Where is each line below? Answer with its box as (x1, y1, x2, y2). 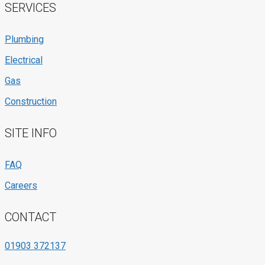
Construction (5, 96, 57, 108)
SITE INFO (5, 126, 57, 141)
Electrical (5, 54, 43, 66)
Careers (5, 180, 37, 192)
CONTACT (5, 210, 56, 225)
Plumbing (5, 34, 44, 46)
